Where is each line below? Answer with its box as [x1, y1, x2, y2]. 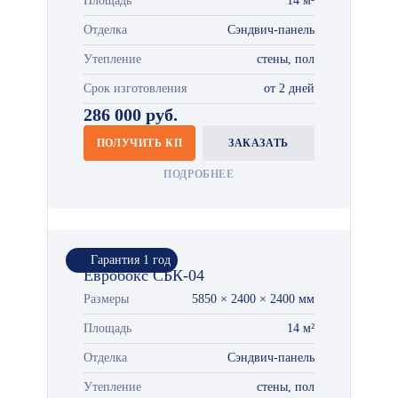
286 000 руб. [84, 105, 178, 124]
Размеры [84, 292, 129, 306]
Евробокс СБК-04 [84, 267, 204, 284]
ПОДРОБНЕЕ [163, 168, 235, 180]
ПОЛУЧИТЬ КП [96, 137, 183, 149]
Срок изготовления [84, 82, 187, 95]
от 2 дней [264, 82, 314, 95]
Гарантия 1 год [91, 253, 171, 267]
